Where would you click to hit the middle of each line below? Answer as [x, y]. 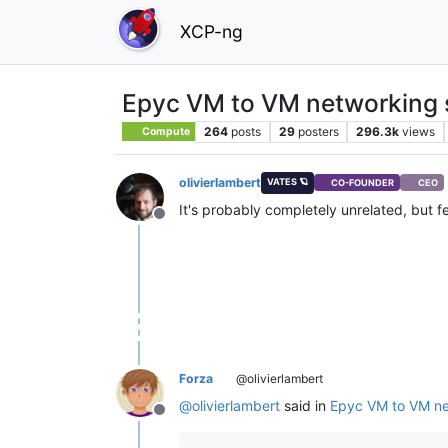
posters [318, 131]
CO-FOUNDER [363, 183]
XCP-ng [211, 31]
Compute [165, 131]
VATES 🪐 [287, 181]
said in [305, 405]
